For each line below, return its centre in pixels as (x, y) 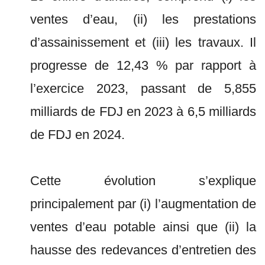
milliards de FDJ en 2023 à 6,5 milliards (143, 112)
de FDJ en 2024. (77, 135)
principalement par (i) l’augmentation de (143, 204)
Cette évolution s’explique (143, 181)
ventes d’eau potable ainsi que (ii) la (143, 227)
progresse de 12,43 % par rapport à (143, 65)
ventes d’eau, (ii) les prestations (143, 19)
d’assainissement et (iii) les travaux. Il (143, 42)
